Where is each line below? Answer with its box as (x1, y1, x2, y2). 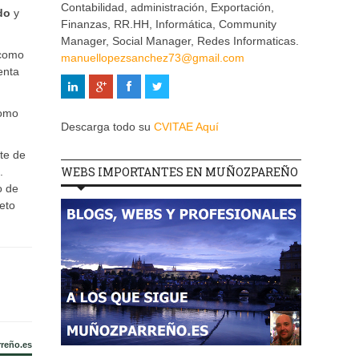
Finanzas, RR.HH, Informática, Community (61, 18, 276, 31)
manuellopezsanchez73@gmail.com (61, 51, 244, 65)
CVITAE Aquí (154, 120, 219, 134)
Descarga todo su (61, 120, 154, 134)
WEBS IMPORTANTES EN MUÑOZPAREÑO (61, 164, 298, 180)
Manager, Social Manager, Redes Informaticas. (61, 34, 299, 48)
